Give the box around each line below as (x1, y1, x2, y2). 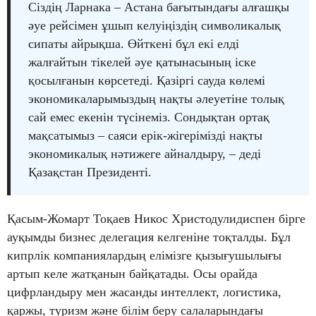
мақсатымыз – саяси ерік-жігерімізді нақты (28, 128, 262, 142)
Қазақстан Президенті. (28, 164, 152, 179)
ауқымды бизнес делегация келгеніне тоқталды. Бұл (7, 229, 291, 244)
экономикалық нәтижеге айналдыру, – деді (28, 146, 261, 161)
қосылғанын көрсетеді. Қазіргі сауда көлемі (28, 73, 265, 87)
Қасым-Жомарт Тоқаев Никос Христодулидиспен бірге (7, 211, 305, 226)
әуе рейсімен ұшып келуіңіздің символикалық (28, 18, 281, 32)
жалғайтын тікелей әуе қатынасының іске (28, 54, 256, 69)
